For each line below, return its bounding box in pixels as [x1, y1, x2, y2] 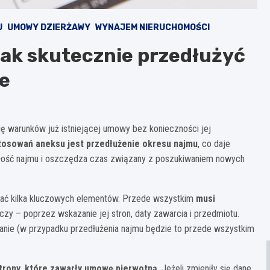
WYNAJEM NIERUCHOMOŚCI [95, 22, 210, 33]
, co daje [198, 137, 230, 149]
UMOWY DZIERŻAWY [7, 22, 90, 33]
